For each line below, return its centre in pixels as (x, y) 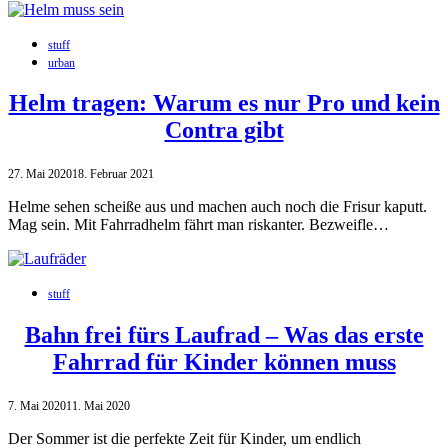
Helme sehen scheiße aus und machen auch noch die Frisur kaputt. (217, 207)
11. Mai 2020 (98, 406)
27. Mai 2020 (40, 174)
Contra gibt (224, 130)
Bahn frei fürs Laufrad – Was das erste (224, 335)
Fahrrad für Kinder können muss (224, 362)
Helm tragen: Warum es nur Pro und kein (224, 103)
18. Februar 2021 (113, 174)
